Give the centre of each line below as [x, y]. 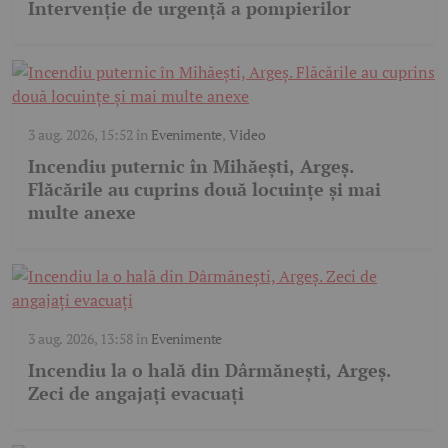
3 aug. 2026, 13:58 [80, 338]
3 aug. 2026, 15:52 [80, 134]
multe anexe [82, 211]
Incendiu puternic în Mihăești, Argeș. [191, 165]
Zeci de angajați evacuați [136, 392]
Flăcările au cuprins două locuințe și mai [204, 188]
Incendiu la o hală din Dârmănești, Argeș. [209, 369]
